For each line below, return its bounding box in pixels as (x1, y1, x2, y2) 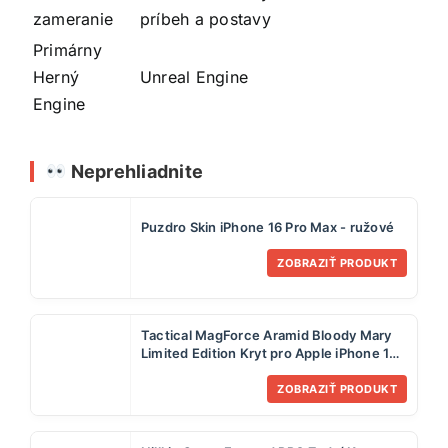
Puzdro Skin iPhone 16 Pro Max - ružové (141, 219, 395, 236)
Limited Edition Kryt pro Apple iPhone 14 (141, 345, 399, 362)
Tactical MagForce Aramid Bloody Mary (141, 327, 392, 344)
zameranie (33, 8, 114, 29)
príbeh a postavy (140, 8, 271, 29)
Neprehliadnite (66, 160, 204, 182)
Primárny (33, 39, 102, 60)
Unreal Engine (140, 66, 249, 87)
